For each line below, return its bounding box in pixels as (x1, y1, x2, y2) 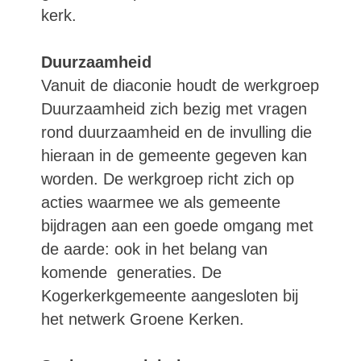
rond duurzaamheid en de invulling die (41, 123, 312, 141)
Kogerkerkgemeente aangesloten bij (41, 287, 298, 305)
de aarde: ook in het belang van (41, 240, 268, 258)
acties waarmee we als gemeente (41, 193, 280, 211)
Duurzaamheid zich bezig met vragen (41, 100, 307, 118)
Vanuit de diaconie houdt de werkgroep (41, 77, 319, 94)
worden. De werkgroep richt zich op (41, 170, 294, 188)
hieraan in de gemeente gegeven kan (41, 147, 307, 164)
